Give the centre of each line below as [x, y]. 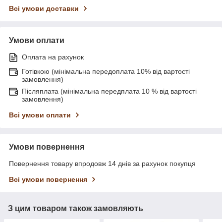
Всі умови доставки [44, 9]
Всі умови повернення [48, 180]
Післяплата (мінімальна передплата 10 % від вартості [109, 91]
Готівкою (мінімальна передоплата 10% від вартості [106, 72]
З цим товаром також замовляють [76, 209]
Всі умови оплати [40, 115]
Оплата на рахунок [53, 57]
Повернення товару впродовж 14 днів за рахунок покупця [102, 164]
